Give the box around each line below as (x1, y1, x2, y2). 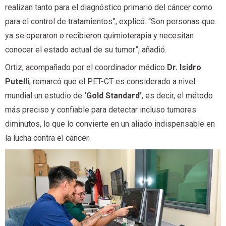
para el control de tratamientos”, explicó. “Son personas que (5, 17, 215, 27)
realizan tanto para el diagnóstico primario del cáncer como (5, 3, 212, 13)
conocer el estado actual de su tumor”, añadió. (5, 45, 166, 55)
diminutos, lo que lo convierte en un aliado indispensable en (5, 119, 215, 129)
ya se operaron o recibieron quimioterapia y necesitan (5, 31, 194, 41)
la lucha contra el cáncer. (5, 133, 90, 143)
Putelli (5, 77, 29, 87)
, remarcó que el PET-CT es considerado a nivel (29, 77, 195, 87)
